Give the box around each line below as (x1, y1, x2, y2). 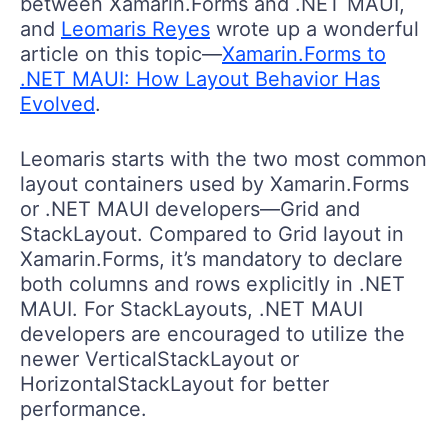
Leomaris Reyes (61, 16, 210, 41)
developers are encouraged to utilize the (20, 321, 405, 346)
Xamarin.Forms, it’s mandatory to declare (20, 246, 403, 271)
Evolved (20, 91, 95, 116)
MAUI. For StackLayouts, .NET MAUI (20, 296, 363, 321)
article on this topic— (20, 41, 222, 66)
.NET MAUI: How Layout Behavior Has (20, 66, 380, 91)
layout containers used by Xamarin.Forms (20, 171, 409, 196)
